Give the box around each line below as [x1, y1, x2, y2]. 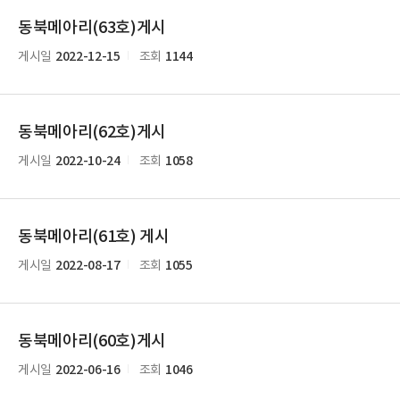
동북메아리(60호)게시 [18, 332, 167, 351]
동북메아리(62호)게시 [18, 123, 167, 142]
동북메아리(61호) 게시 [18, 228, 170, 246]
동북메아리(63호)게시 [18, 19, 167, 37]
